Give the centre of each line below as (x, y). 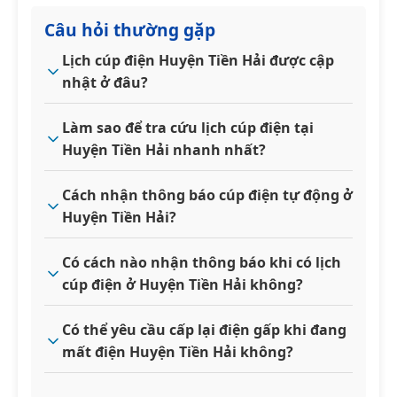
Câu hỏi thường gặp (130, 29)
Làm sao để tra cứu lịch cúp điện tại (188, 127)
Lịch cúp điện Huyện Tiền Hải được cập (198, 60)
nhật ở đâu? (105, 82)
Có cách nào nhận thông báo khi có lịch (202, 262)
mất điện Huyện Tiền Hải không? (178, 351)
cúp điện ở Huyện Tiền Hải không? (183, 284)
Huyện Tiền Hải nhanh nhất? (164, 149)
